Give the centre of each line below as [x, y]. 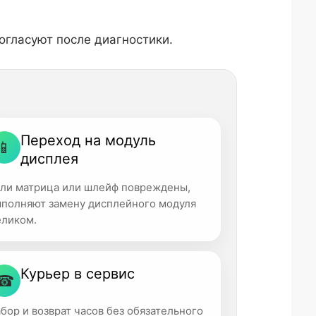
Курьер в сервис [78, 274]
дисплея [50, 159]
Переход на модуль [89, 140]
